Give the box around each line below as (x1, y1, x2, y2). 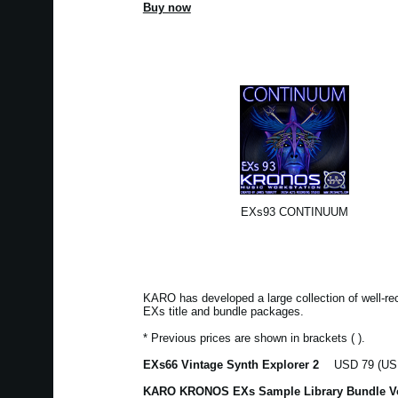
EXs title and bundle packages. (142, 305, 304, 319)
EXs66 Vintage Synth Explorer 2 (142, 358, 322, 372)
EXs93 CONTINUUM (241, 204, 349, 219)
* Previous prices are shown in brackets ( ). (142, 331, 365, 346)
